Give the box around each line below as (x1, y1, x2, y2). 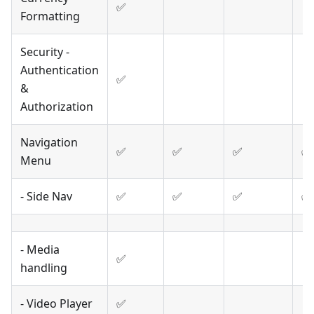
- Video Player (20, 296, 93, 312)
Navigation (20, 135, 78, 151)
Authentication (20, 62, 99, 78)
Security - (20, 44, 69, 60)
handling (20, 260, 67, 276)
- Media (20, 242, 60, 258)
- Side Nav (20, 189, 72, 205)
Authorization (20, 99, 93, 115)
